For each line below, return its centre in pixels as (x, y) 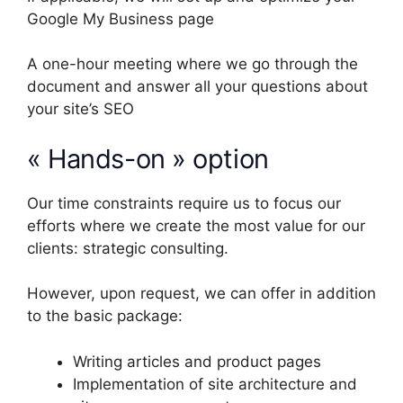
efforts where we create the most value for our (196, 225)
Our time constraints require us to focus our (184, 203)
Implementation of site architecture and (215, 384)
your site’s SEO (81, 109)
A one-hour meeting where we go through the (193, 64)
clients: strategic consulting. (128, 248)
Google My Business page (121, 18)
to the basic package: (105, 316)
